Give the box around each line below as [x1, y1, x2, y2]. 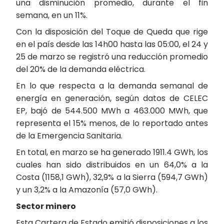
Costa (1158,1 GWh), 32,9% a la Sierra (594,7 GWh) [16, 171, 208, 183]
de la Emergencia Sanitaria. [16, 130, 122, 141]
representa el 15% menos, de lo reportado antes [16, 117, 208, 129]
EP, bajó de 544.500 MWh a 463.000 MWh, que [16, 105, 208, 116]
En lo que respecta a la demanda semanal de [16, 80, 208, 91]
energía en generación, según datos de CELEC [16, 92, 208, 104]
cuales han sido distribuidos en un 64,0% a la [16, 159, 208, 170]
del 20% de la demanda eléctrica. [16, 63, 145, 75]
